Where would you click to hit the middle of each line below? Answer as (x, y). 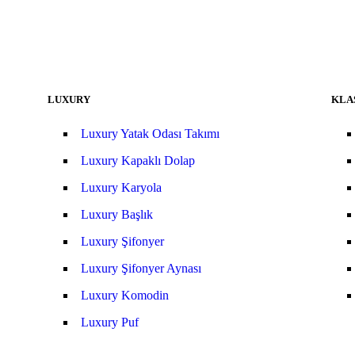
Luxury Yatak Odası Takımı (150, 134)
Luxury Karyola (121, 187)
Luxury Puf (109, 322)
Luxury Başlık (116, 214)
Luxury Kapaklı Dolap (137, 160)
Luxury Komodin (124, 295)
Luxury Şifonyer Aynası (141, 268)
